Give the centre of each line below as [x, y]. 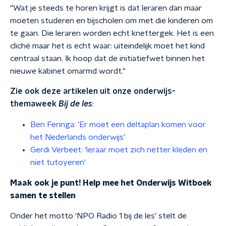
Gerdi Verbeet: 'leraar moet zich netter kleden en [119, 150]
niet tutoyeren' [58, 162]
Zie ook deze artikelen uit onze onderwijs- [93, 91]
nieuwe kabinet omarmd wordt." [68, 71]
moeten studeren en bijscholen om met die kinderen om [111, 21]
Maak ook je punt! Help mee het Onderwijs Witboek [111, 183]
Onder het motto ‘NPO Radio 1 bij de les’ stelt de [98, 216]
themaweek [34, 104]
